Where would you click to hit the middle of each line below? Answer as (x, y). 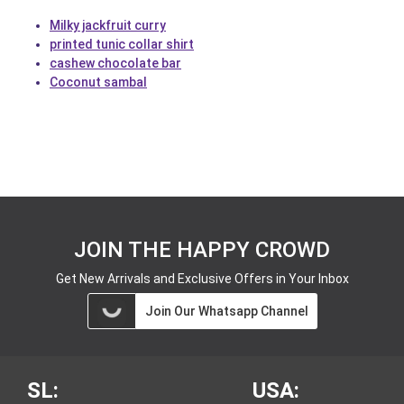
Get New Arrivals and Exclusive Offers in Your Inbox (202, 279)
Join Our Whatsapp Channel (226, 311)
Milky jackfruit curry (108, 25)
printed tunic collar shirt (122, 44)
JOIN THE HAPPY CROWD (202, 250)
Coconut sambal (98, 82)
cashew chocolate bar (115, 63)
